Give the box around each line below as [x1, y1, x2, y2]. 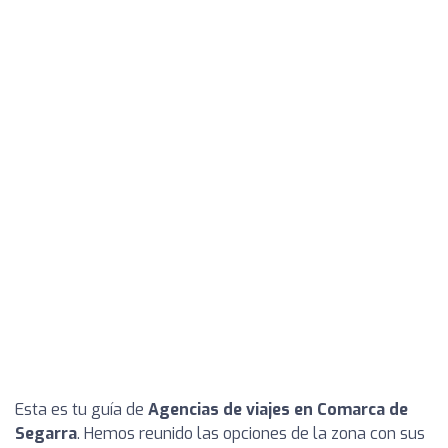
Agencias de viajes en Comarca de [148, 399, 408, 420]
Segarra [15, 423, 77, 444]
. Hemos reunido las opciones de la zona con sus [77, 423, 425, 444]
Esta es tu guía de [15, 399, 148, 420]
